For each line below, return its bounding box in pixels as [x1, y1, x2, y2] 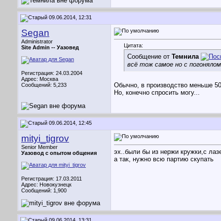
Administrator [21, 38, 53, 44]
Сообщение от [127, 53, 172, 61]
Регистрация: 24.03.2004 [21, 70, 82, 76]
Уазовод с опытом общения [21, 150, 97, 156]
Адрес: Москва [21, 76, 58, 82]
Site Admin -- [21, 44, 57, 50]
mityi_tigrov [21, 133, 69, 144]
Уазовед [57, 44, 79, 50]
